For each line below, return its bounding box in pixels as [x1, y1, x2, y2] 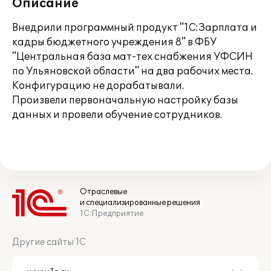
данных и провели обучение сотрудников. [12, 109, 222, 121]
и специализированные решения [80, 198, 200, 207]
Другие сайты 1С [12, 237, 86, 247]
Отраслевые [80, 187, 127, 197]
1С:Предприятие [80, 209, 143, 218]
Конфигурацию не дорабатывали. [12, 80, 184, 92]
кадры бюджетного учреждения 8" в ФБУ [12, 36, 217, 48]
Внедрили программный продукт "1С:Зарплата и [12, 22, 257, 34]
